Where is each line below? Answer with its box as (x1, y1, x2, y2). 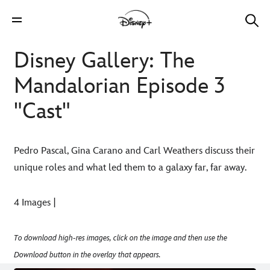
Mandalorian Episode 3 (14, 74, 225, 99)
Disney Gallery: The (14, 48, 195, 74)
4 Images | (14, 197, 56, 209)
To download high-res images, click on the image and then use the (14, 233, 227, 243)
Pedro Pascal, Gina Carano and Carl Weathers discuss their (14, 145, 255, 157)
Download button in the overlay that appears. (14, 250, 161, 260)
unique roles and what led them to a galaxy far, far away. (14, 162, 246, 174)
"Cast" (14, 99, 71, 125)
